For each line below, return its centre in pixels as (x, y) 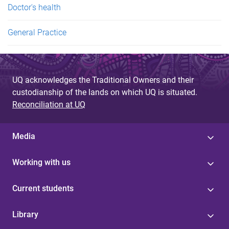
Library (25, 214)
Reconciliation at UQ (49, 104)
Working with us (41, 162)
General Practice (37, 32)
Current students (43, 188)
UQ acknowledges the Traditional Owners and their (103, 80)
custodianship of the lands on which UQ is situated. (105, 92)
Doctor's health (34, 7)
